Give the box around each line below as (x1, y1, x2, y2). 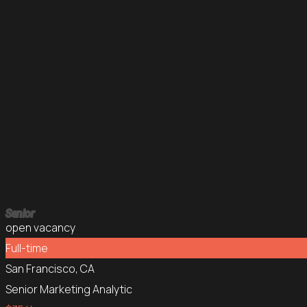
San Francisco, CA (5, 261, 95, 276)
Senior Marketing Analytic (5, 282, 132, 297)
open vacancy (5, 220, 75, 235)
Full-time (5, 241, 48, 256)
